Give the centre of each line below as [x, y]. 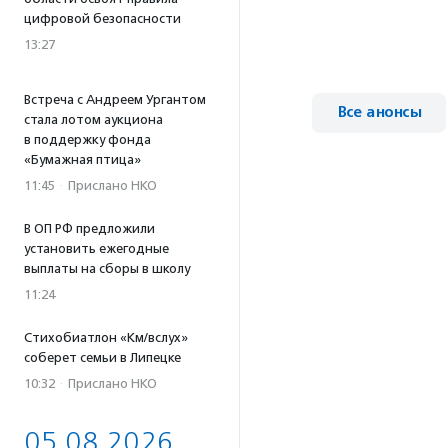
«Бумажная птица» [82, 159]
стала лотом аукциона [93, 119]
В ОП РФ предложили [89, 228]
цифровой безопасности [102, 18]
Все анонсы [379, 112]
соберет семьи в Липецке [102, 357]
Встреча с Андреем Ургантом [115, 99]
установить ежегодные [96, 248]
